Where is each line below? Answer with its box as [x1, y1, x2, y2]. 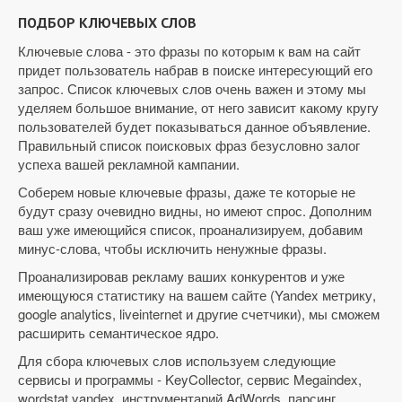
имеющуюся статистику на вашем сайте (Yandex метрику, [18, 285, 376, 304]
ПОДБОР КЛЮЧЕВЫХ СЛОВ [18, 13, 197, 31]
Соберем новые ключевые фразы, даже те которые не [18, 182, 355, 201]
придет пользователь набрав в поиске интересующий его [18, 60, 372, 79]
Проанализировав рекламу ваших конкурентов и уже [18, 267, 345, 285]
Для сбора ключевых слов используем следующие [18, 351, 336, 370]
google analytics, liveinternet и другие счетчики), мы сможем [18, 304, 380, 323]
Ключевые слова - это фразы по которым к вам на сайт [18, 41, 361, 60]
